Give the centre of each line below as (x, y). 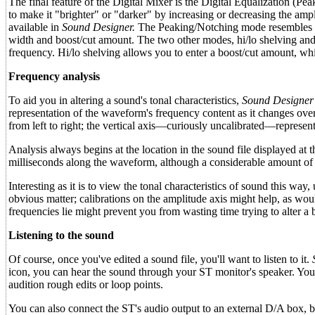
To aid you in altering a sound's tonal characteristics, (125, 100)
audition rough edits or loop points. (86, 284)
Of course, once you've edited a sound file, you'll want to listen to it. (160, 259)
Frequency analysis (54, 76)
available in (35, 27)
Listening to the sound (61, 235)
